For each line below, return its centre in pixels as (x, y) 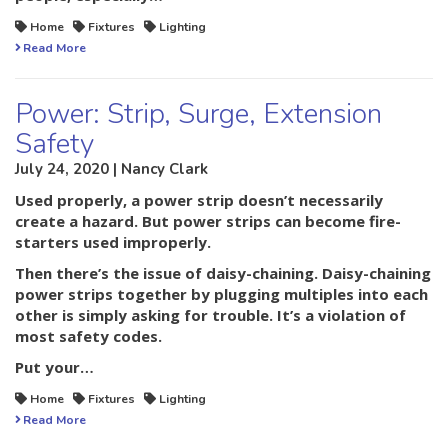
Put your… (54, 367)
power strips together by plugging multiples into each (221, 294)
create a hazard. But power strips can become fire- (208, 221)
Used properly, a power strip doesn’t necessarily (199, 200)
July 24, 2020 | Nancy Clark (111, 169)
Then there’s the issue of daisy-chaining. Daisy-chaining (223, 273)
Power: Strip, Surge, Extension (198, 114)
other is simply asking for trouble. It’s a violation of (210, 315)
